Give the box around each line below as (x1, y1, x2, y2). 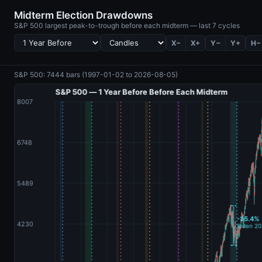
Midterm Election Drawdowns (14, 9, 153, 21)
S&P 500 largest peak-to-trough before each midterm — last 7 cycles (14, 21, 240, 30)
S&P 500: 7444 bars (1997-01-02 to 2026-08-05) (14, 70, 178, 79)
